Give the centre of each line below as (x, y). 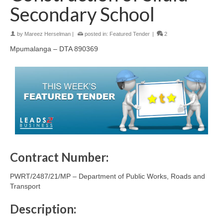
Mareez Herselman (48, 34)
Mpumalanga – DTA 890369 (54, 49)
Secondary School (82, 14)
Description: (43, 209)
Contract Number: (59, 157)
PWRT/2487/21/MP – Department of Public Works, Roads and (108, 176)
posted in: (96, 34)
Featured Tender (130, 34)
